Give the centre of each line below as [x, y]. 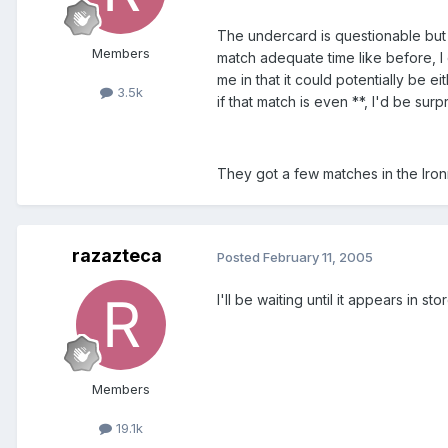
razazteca [117, 256]
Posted [240, 256]
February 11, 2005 [318, 256]
